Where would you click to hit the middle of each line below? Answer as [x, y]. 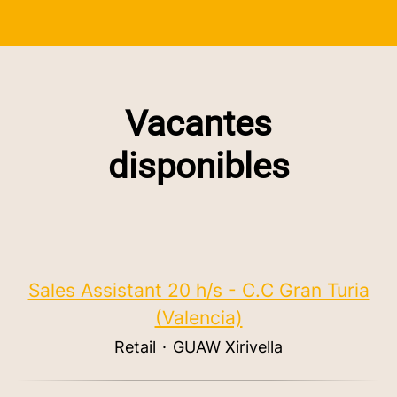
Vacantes [198, 124]
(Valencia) [198, 318]
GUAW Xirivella [228, 347]
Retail [135, 347]
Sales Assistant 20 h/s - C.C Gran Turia [198, 290]
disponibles [198, 166]
